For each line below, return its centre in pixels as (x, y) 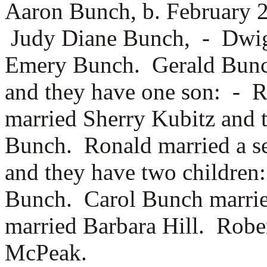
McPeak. (46, 252)
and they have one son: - (128, 91)
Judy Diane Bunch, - (116, 38)
